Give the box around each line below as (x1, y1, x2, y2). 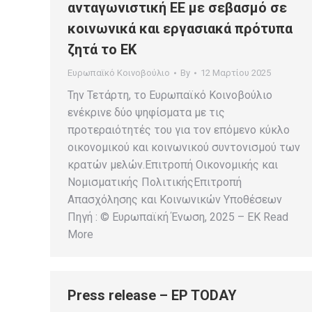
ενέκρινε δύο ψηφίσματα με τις (68, 106, 225, 119)
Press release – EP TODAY (68, 287, 237, 304)
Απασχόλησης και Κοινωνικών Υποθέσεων (68, 193, 282, 206)
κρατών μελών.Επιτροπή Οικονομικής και (68, 158, 278, 171)
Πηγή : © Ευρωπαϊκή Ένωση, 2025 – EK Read (68, 210, 288, 224)
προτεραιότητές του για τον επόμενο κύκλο (68, 123, 290, 136)
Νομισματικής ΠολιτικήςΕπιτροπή (68, 175, 242, 189)
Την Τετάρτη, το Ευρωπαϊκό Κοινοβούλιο (68, 88, 272, 102)
